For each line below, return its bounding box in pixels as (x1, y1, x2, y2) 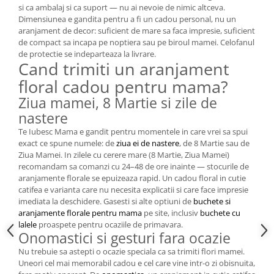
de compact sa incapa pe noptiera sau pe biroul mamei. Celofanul (18, 37, 254, 48)
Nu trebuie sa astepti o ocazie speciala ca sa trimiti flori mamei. (18, 246, 245, 257)
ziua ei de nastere (116, 138, 179, 149)
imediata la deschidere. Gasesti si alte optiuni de (18, 196, 193, 207)
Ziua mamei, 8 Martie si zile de (18, 93, 217, 113)
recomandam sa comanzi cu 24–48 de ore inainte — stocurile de (18, 161, 249, 172)
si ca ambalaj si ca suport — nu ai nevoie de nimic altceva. (18, 2, 225, 13)
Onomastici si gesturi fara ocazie (18, 228, 231, 248)
